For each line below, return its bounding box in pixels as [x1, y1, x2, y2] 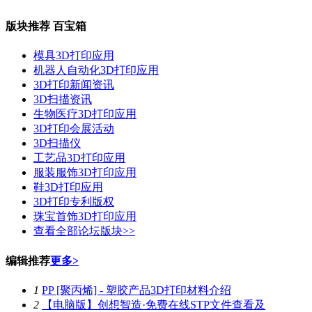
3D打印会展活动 [33, 123, 114, 135]
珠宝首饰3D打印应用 [33, 210, 136, 223]
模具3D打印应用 [33, 49, 114, 62]
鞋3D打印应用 [33, 181, 103, 194]
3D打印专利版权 [33, 196, 114, 208]
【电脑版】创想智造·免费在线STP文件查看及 [42, 298, 265, 311]
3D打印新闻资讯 [33, 79, 114, 91]
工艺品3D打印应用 [33, 152, 125, 164]
